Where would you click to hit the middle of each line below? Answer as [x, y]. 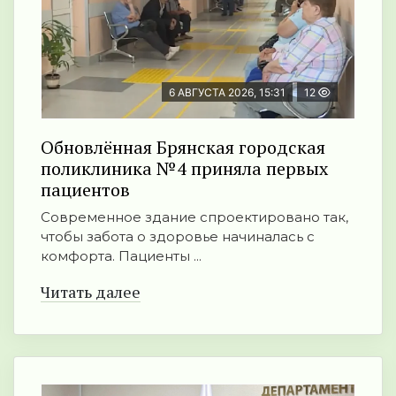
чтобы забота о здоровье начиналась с [178, 237]
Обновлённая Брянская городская [183, 148]
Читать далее [91, 292]
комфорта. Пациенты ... [121, 256]
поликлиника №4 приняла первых [184, 169]
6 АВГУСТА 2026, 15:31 [227, 93]
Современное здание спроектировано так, [194, 217]
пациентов [85, 190]
